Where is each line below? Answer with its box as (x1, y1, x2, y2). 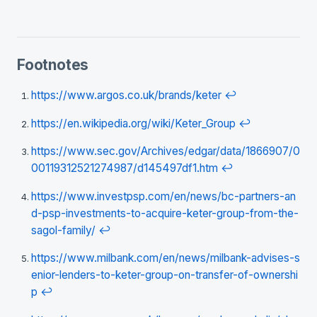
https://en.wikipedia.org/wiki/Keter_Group (31, 116, 236, 130)
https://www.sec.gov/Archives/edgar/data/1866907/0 (31, 144, 300, 158)
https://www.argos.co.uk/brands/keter (31, 88, 221, 103)
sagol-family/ (31, 223, 96, 237)
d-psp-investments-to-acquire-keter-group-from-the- (31, 206, 299, 220)
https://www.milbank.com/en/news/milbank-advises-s (31, 251, 300, 265)
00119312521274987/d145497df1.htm (31, 161, 218, 175)
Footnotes (17, 55, 89, 74)
